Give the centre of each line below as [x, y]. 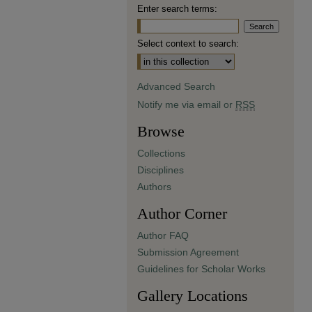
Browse [161, 131]
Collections [161, 153]
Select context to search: [188, 44]
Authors [154, 187]
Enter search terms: [177, 9]
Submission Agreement [188, 252]
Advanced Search [176, 86]
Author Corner [182, 213]
